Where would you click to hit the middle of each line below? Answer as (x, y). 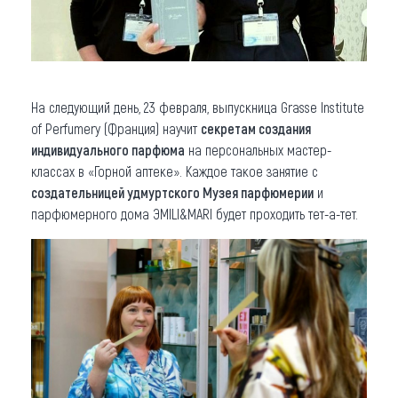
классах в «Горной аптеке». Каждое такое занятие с (175, 171)
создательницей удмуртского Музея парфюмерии (172, 192)
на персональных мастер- (258, 149)
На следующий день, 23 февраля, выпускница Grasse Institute (198, 107)
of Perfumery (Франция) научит (116, 128)
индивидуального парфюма (108, 149)
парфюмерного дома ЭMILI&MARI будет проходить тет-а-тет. (195, 213)
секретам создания (256, 128)
